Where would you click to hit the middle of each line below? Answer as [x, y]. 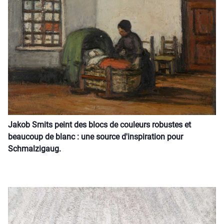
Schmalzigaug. [34, 148]
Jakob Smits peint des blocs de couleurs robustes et [99, 124]
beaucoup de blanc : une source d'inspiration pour [95, 136]
